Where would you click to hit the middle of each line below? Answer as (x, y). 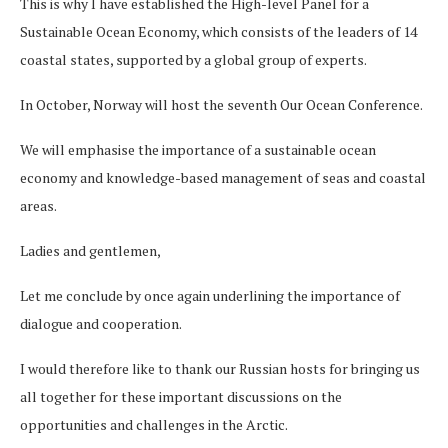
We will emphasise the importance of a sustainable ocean (198, 149)
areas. (38, 205)
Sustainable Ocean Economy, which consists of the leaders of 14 (218, 31)
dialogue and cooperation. (101, 323)
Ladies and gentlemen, (90, 250)
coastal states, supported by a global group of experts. (193, 59)
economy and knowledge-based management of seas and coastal (223, 177)
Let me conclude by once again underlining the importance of (210, 295)
